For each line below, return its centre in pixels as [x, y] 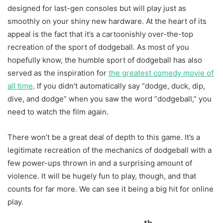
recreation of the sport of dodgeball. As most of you [98, 47]
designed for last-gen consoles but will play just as [97, 8]
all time [20, 86]
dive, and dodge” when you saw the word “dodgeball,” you [110, 99]
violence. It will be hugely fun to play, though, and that [102, 176]
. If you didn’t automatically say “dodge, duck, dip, [119, 86]
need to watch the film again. [58, 111]
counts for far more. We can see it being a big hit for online [111, 189]
